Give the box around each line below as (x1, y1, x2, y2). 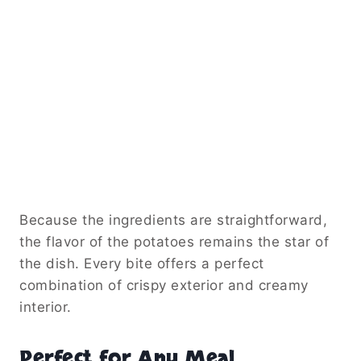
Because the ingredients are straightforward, (19, 212, 327, 229)
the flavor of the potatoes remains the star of (19, 234, 329, 251)
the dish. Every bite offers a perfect (19, 255, 264, 272)
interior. (19, 299, 72, 316)
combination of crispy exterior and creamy (19, 277, 309, 294)
